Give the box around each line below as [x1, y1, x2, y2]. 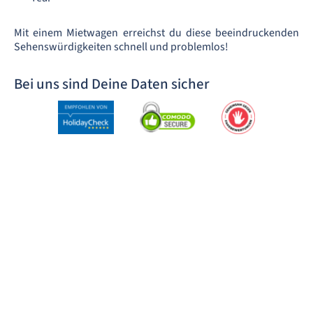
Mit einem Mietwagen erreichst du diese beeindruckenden [14, 24, 299, 41]
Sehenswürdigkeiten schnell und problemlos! [14, 38, 228, 54]
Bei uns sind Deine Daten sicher [14, 73, 210, 94]
